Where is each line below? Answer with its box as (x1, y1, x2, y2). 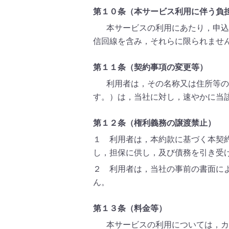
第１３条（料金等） (93, 204, 167, 213)
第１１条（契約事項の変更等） (93, 63, 208, 72)
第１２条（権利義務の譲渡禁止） (93, 119, 216, 127)
